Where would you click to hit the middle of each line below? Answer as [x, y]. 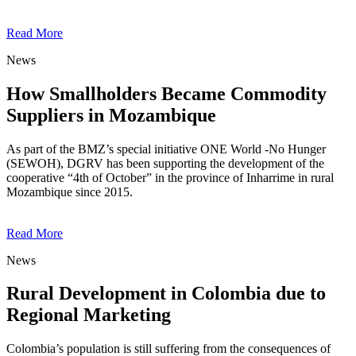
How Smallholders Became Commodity [166, 93]
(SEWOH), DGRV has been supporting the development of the [165, 163]
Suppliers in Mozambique [111, 115]
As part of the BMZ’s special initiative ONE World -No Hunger [166, 149]
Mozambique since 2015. [70, 192]
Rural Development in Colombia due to [166, 294]
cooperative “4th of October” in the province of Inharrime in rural [170, 177]
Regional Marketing [89, 315]
